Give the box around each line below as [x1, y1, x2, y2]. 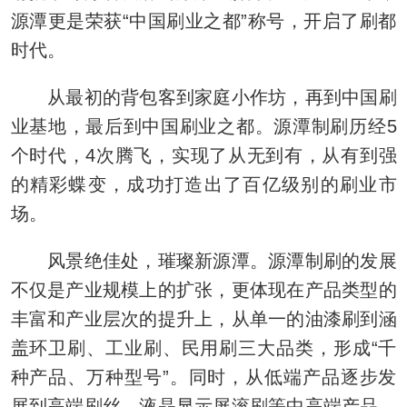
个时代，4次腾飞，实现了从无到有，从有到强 [10, 145, 397, 165]
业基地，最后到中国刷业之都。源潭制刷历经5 [10, 116, 397, 136]
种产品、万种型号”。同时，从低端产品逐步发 [10, 367, 397, 387]
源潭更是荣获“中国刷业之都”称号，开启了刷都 [10, 11, 397, 31]
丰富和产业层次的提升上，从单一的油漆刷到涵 [10, 309, 397, 329]
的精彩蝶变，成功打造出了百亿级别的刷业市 [10, 174, 397, 194]
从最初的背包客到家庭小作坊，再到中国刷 [10, 87, 397, 107]
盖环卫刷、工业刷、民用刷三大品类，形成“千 [10, 338, 397, 358]
